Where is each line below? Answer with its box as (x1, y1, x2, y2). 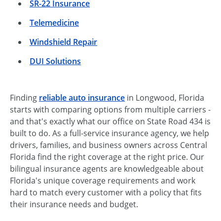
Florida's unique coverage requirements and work (10, 175, 195, 186)
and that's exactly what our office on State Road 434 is (10, 115, 211, 127)
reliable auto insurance (39, 92, 125, 103)
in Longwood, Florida (125, 92, 204, 103)
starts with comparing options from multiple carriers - (10, 104, 211, 115)
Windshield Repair (30, 36, 97, 47)
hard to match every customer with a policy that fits (10, 186, 202, 198)
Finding (10, 92, 39, 103)
